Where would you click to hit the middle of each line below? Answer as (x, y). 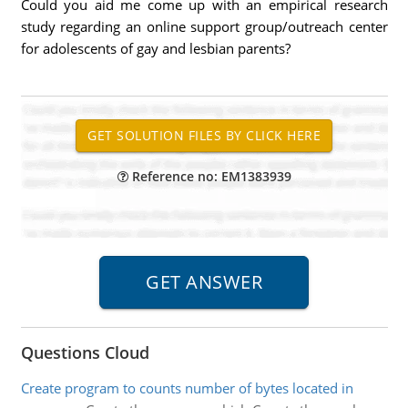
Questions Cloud (85, 352)
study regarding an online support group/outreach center (204, 26)
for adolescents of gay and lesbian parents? (155, 48)
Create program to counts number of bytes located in (187, 388)
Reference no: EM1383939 (209, 176)
